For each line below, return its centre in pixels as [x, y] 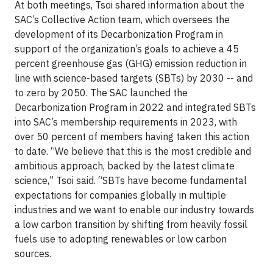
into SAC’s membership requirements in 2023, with [126, 122]
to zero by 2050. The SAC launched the [101, 93]
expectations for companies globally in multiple [120, 195]
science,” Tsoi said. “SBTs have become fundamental [131, 181]
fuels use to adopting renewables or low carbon [121, 239]
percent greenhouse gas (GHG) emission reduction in [131, 64]
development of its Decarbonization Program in [119, 34]
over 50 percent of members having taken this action [132, 137]
